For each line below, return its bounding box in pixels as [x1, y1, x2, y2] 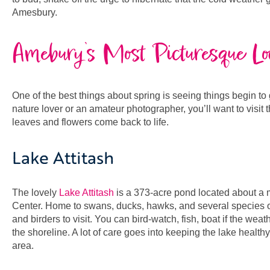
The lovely [12, 187, 59, 198]
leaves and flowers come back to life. [12, 116, 171, 127]
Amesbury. [12, 7, 57, 17]
